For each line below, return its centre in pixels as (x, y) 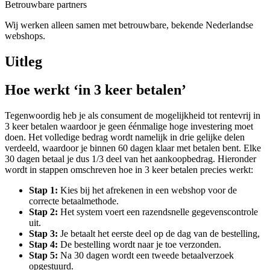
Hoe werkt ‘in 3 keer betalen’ (96, 89)
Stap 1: (43, 190)
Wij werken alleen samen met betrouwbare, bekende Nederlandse (129, 25)
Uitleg (24, 61)
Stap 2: (43, 212)
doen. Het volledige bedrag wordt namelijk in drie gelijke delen (125, 137)
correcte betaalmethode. (74, 201)
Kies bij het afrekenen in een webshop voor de (147, 190)
